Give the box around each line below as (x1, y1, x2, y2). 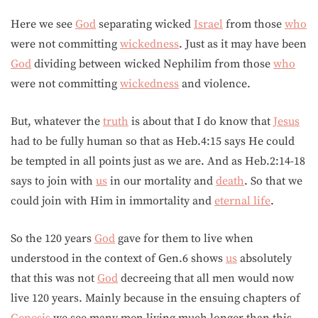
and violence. (179, 77, 251, 91)
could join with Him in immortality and (11, 194, 214, 208)
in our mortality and (107, 174, 216, 188)
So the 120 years (11, 231, 94, 246)
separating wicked (96, 17, 194, 31)
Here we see (11, 17, 75, 31)
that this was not (11, 271, 97, 285)
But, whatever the (11, 114, 103, 128)
